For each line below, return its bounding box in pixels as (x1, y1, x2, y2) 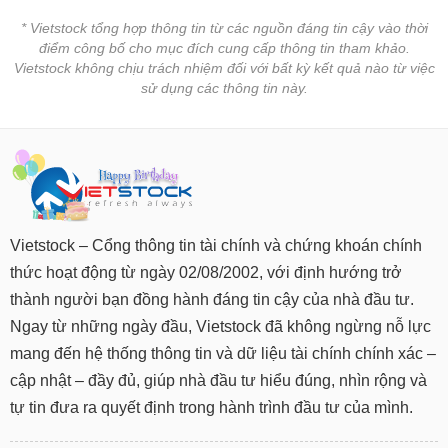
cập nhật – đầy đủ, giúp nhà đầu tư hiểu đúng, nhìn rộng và (10, 371, 427, 389)
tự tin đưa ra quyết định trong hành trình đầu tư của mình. (10, 398, 413, 416)
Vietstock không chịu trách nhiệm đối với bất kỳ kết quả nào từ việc (13, 60, 435, 77)
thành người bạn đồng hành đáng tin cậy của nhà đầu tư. (10, 290, 414, 308)
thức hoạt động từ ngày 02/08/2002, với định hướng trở (10, 263, 402, 281)
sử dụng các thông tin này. (140, 80, 308, 97)
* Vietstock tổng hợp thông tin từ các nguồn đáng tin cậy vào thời (20, 20, 428, 37)
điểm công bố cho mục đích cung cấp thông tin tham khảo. (38, 40, 410, 57)
